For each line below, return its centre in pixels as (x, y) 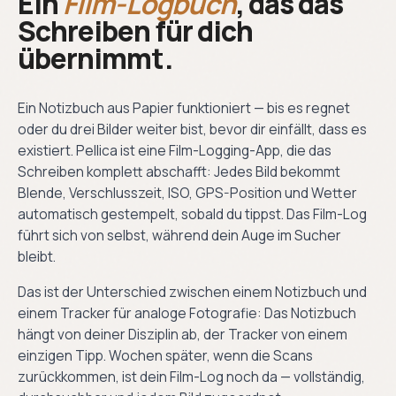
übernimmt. (95, 58)
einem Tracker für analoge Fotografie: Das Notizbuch (187, 312)
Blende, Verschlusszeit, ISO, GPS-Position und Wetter (187, 192)
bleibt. (37, 256)
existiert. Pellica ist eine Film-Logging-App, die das (175, 150)
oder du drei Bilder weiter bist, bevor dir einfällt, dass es (192, 129)
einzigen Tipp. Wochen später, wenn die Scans (165, 355)
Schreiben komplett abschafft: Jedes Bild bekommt (179, 171)
